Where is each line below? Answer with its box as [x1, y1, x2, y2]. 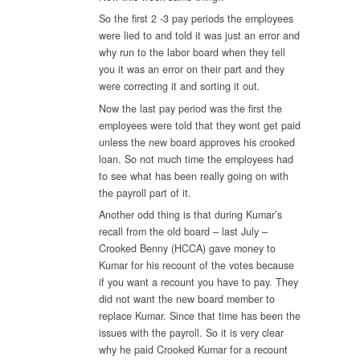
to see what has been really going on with [98, 168, 288, 183]
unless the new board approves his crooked [98, 134, 295, 149]
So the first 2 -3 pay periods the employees [98, 11, 293, 27]
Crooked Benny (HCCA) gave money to [98, 240, 276, 256]
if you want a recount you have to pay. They [98, 274, 298, 289]
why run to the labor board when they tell [98, 45, 285, 60]
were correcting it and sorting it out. [98, 79, 260, 94]
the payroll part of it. [98, 185, 191, 200]
